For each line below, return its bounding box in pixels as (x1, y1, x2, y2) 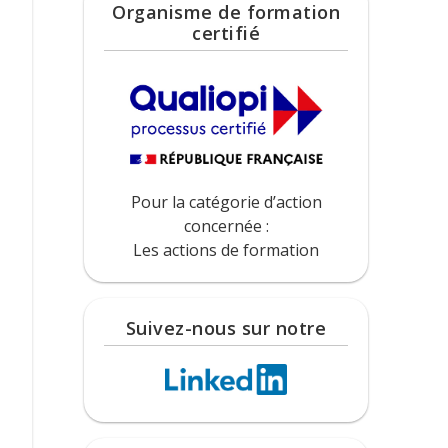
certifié (192, 21, 260, 46)
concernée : (183, 214, 269, 237)
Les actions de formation (133, 238, 319, 261)
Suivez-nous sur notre (125, 315, 327, 340)
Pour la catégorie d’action (130, 190, 322, 213)
